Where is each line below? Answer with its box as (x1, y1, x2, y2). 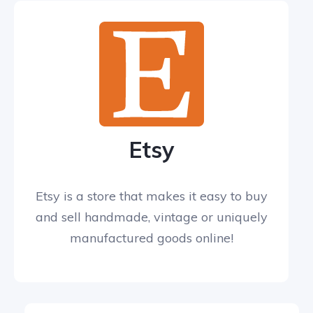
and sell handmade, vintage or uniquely (35, 209, 268, 226)
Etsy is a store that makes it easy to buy (35, 188, 268, 205)
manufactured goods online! (69, 230, 233, 247)
